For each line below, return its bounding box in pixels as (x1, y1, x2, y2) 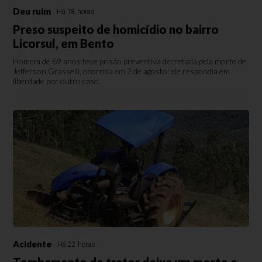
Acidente (13, 238, 52, 249)
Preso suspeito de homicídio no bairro (13, 22, 219, 36)
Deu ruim (13, 5, 51, 16)
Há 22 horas (57, 240, 96, 249)
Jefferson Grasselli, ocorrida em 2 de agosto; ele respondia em (13, 65, 230, 76)
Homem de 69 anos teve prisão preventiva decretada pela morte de (13, 56, 247, 66)
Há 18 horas (57, 7, 95, 16)
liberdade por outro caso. (13, 75, 101, 86)
